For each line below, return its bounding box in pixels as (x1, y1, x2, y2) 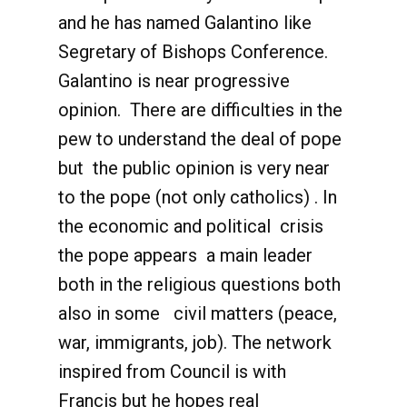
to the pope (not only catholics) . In (58, 186, 337, 208)
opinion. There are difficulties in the (58, 99, 342, 121)
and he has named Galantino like (58, 12, 312, 34)
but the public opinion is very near (58, 157, 330, 179)
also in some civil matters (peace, (58, 303, 337, 324)
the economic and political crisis (58, 215, 323, 237)
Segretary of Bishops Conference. (58, 41, 328, 63)
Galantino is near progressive (58, 70, 290, 92)
